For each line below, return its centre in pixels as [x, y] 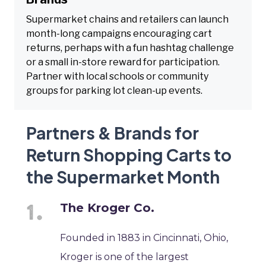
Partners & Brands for [113, 132]
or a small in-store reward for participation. [123, 62]
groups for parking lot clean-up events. [114, 90]
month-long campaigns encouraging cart [119, 33]
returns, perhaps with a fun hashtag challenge [130, 47]
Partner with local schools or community [117, 76]
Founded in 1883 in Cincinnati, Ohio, [144, 237]
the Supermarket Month [123, 176]
